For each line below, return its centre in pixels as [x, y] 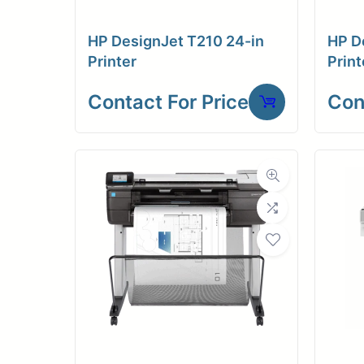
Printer [112, 61]
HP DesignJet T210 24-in [176, 41]
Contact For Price [168, 102]
